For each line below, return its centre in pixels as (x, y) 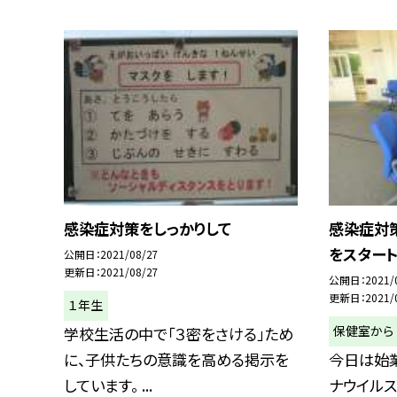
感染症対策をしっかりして (148, 228)
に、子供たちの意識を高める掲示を (176, 359)
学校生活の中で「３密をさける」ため (179, 333)
